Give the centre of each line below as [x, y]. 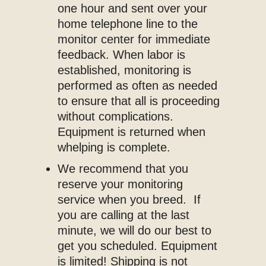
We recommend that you [123, 168]
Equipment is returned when [131, 132]
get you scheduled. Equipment [137, 246]
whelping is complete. [115, 147]
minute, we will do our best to [134, 230]
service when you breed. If [129, 199]
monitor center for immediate [134, 39]
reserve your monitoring [120, 184]
